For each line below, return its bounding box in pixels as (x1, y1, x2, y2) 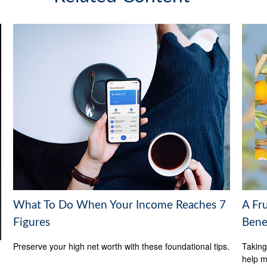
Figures (13, 216, 51, 228)
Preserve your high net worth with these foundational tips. (13, 240, 230, 252)
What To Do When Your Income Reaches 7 (13, 199, 226, 211)
